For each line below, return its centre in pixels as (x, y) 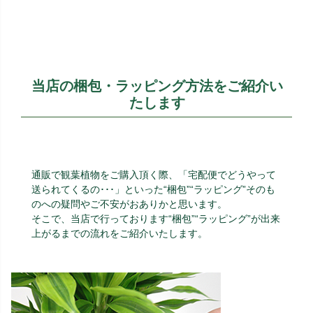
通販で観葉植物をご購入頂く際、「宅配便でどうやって (153, 175)
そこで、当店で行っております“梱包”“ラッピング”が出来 (155, 219)
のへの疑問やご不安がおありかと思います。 (129, 204)
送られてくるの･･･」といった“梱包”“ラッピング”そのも (153, 190)
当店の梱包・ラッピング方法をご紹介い (157, 86)
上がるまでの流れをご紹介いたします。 (119, 234)
